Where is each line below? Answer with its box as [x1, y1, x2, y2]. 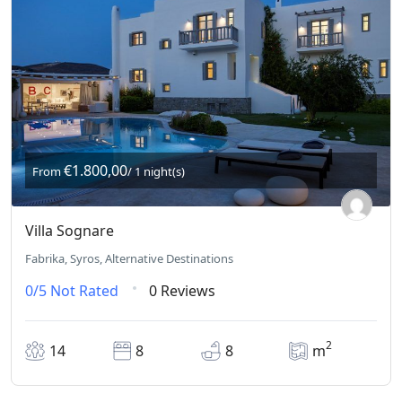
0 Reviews [149, 281, 215, 301]
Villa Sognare [25, 221, 114, 241]
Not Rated [50, 281, 118, 301]
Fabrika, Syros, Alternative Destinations [25, 250, 233, 267]
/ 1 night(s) [127, 163, 185, 180]
